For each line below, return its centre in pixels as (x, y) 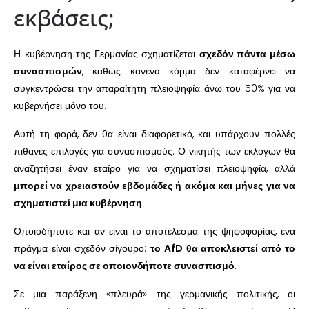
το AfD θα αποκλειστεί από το (223, 249)
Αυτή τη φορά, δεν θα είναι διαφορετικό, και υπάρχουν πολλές (154, 134)
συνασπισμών (48, 71)
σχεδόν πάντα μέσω (247, 54)
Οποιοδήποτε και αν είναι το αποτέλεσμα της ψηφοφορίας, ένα (154, 231)
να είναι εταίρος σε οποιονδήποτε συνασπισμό (124, 266)
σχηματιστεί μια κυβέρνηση (78, 203)
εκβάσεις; (64, 18)
